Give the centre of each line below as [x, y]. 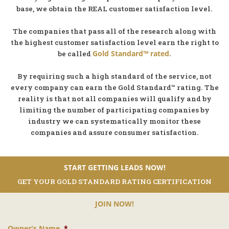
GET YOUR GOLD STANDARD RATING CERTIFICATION [114, 182]
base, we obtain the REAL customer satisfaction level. [114, 8]
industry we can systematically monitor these [114, 121]
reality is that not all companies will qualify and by [114, 98]
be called [75, 53]
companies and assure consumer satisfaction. [114, 132]
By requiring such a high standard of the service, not [114, 76]
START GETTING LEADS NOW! [114, 168]
